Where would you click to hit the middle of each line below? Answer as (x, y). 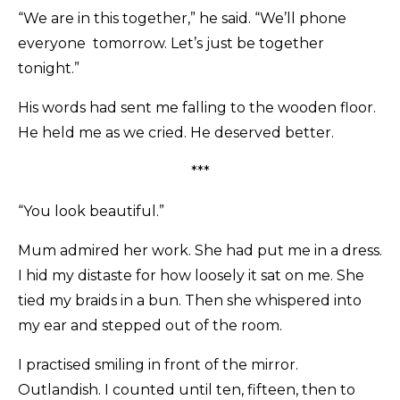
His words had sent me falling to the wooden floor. (197, 108)
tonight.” (49, 69)
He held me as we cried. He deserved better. (176, 133)
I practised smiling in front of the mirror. (158, 365)
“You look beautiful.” (91, 212)
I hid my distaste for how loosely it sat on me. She (191, 276)
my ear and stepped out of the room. (150, 326)
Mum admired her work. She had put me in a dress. (200, 251)
